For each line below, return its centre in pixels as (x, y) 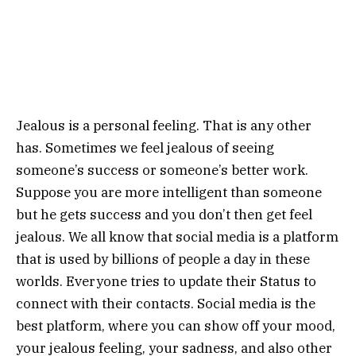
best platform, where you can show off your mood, (176, 325)
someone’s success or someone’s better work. (162, 170)
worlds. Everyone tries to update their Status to (166, 281)
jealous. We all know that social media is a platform (177, 236)
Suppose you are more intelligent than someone (169, 192)
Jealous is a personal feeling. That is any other (164, 125)
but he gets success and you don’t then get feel (164, 214)
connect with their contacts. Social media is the (166, 303)
